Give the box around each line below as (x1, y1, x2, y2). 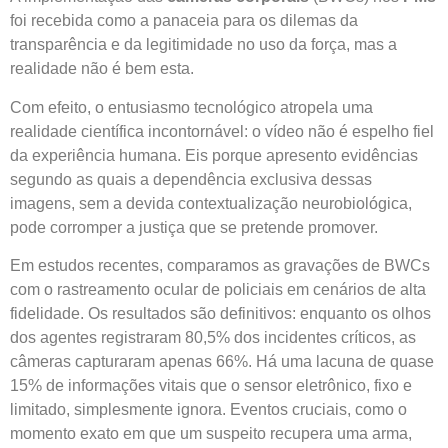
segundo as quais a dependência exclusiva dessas (10, 170, 372, 188)
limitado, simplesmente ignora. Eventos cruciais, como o (10, 400, 407, 418)
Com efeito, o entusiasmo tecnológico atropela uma (10, 98, 373, 116)
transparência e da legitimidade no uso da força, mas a (10, 36, 397, 54)
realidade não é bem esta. (10, 60, 194, 78)
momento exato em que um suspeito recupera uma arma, (10, 424, 412, 442)
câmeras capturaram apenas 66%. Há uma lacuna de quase (10, 352, 434, 370)
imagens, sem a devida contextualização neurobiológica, (10, 194, 412, 212)
